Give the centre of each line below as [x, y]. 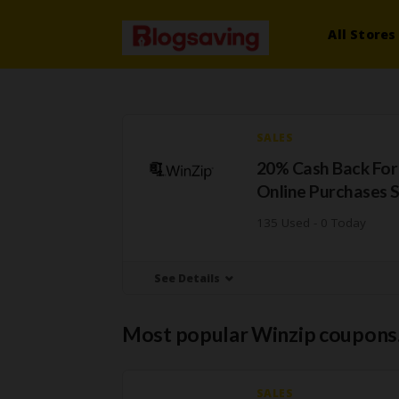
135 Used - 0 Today [311, 223]
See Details [187, 278]
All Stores [362, 34]
